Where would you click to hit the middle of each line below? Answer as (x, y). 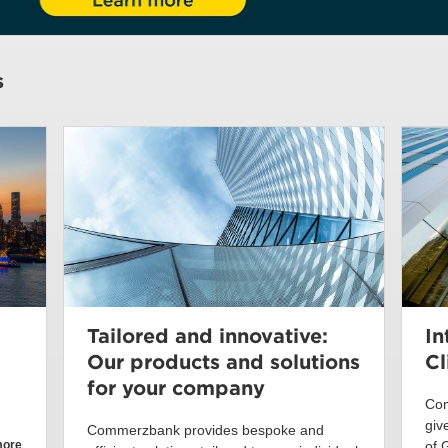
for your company (175, 388)
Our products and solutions (223, 362)
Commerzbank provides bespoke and (205, 430)
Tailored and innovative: (207, 336)
